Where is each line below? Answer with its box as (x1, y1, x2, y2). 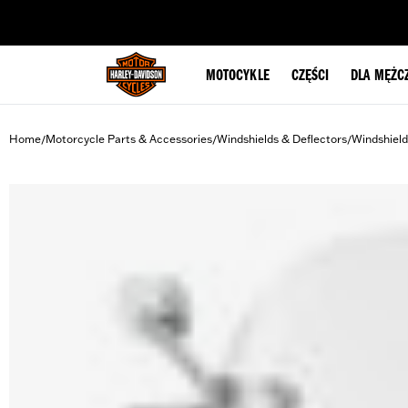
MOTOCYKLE (206, 68, 270, 85)
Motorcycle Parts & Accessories (46, 132, 212, 146)
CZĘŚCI (291, 68, 330, 85)
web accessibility (112, 5, 199, 20)
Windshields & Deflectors (217, 132, 347, 146)
